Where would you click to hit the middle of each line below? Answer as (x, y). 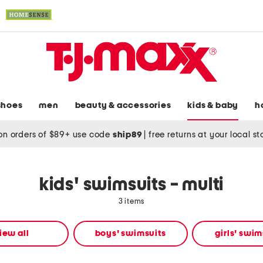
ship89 (128, 134)
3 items (131, 202)
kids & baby (213, 106)
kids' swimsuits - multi (131, 185)
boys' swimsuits (130, 234)
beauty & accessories (123, 106)
